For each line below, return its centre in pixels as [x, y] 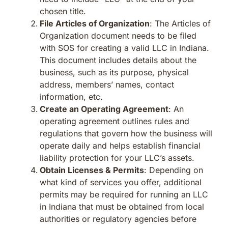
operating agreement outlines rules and [115, 121]
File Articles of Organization [95, 23]
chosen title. [63, 11]
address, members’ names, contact [107, 84]
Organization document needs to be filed [118, 35]
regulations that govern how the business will [126, 133]
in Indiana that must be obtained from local [122, 206]
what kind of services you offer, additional [121, 182]
